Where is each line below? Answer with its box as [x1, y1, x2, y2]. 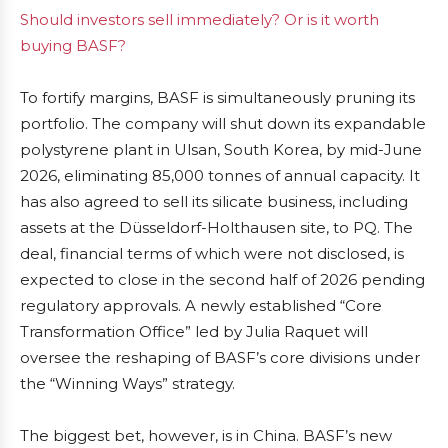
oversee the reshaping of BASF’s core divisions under [20, 348, 420, 368]
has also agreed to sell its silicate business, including [20, 192, 408, 212]
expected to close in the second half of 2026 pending [20, 270, 425, 290]
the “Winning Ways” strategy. [20, 374, 235, 394]
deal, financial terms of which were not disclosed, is [20, 244, 404, 264]
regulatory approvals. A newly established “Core [20, 296, 382, 316]
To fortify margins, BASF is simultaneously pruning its [20, 88, 415, 108]
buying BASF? [20, 36, 126, 56]
